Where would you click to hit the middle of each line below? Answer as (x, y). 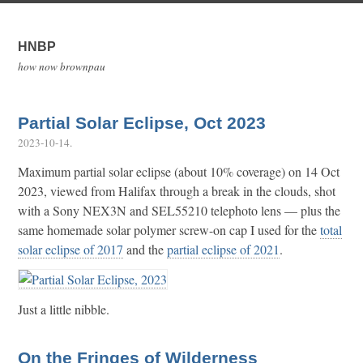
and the (145, 249)
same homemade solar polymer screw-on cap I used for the (169, 229)
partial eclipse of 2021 (223, 249)
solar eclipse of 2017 (70, 249)
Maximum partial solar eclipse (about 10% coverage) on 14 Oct (179, 171)
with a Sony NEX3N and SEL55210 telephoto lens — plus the (179, 210)
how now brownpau (62, 66)
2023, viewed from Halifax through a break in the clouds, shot (177, 190)
